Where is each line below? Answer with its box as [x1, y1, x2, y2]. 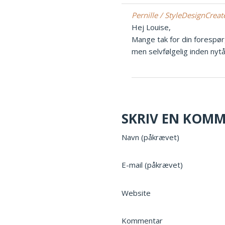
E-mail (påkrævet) [122, 160, 183, 170]
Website [122, 187, 151, 198]
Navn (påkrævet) [122, 132, 179, 142]
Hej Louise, [132, 22, 171, 32]
